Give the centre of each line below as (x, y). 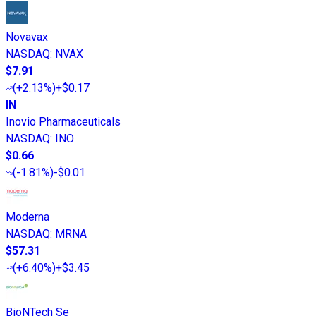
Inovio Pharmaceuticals (63, 122)
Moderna (28, 217)
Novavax (27, 37)
